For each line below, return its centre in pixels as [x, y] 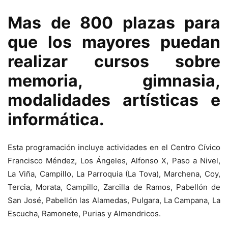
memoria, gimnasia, [114, 81]
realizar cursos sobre [114, 61]
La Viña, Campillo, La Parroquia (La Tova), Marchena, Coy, [114, 174]
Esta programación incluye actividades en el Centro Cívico [114, 147]
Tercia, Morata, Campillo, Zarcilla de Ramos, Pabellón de [114, 187]
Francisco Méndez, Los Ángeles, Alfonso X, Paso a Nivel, [114, 161]
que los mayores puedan [114, 42]
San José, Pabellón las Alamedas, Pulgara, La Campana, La [114, 200]
